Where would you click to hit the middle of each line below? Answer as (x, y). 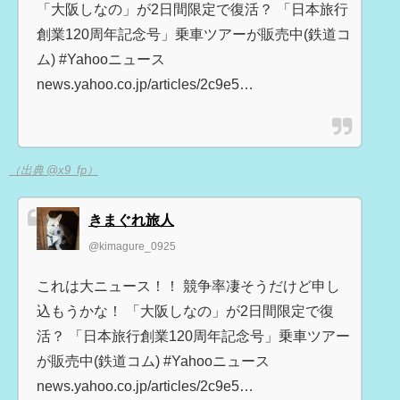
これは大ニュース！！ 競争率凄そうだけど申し (188, 286)
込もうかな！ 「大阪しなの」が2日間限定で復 (185, 311)
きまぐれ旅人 (131, 220)
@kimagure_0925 (132, 247)
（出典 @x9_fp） (54, 171)
